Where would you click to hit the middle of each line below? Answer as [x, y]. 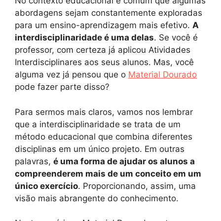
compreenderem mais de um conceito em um [108, 173]
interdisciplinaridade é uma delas [84, 38]
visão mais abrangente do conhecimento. [97, 198]
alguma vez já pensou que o [72, 75]
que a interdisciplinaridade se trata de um [98, 124]
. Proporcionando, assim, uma [137, 186]
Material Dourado [163, 75]
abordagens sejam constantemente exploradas [109, 13]
